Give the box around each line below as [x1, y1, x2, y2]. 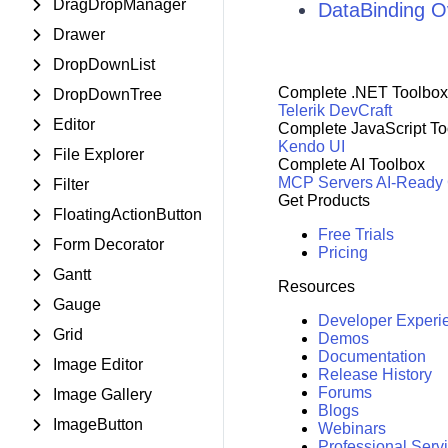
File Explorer [53, 146, 144, 163]
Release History [317, 366, 432, 384]
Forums [317, 384, 372, 402]
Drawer [53, 26, 105, 43]
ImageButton [53, 416, 143, 433]
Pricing [317, 244, 368, 262]
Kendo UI [277, 138, 345, 156]
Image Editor [53, 356, 143, 373]
